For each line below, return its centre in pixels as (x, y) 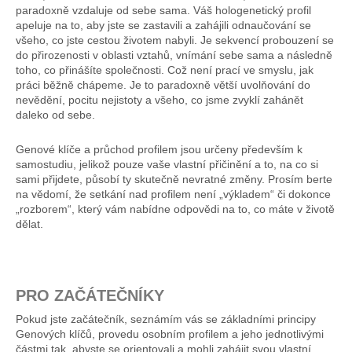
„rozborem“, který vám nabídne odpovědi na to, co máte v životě (175, 209)
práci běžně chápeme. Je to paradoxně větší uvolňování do (163, 85)
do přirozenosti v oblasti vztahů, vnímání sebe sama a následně (174, 55)
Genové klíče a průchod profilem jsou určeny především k (159, 150)
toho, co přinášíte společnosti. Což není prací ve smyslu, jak (165, 70)
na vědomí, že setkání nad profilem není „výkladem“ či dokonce (173, 194)
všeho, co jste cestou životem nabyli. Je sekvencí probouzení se (175, 40)
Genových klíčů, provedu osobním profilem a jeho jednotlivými (170, 334)
